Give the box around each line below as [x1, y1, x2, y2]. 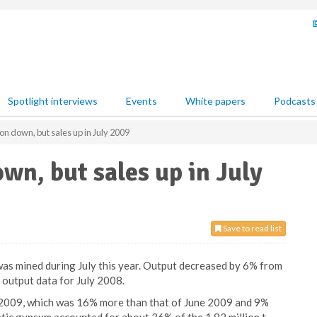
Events [126, 95, 157, 107]
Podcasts [274, 95, 316, 107]
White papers [185, 95, 246, 107]
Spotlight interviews [8, 95, 98, 107]
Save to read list [221, 223, 282, 234]
